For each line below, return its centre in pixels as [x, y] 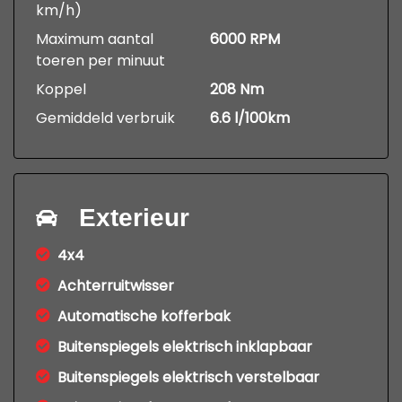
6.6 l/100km [250, 118]
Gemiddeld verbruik [105, 118]
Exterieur [134, 218]
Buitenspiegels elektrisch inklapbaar [185, 347]
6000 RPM [245, 39]
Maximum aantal [95, 39]
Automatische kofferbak [144, 317]
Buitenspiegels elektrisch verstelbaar [188, 378]
